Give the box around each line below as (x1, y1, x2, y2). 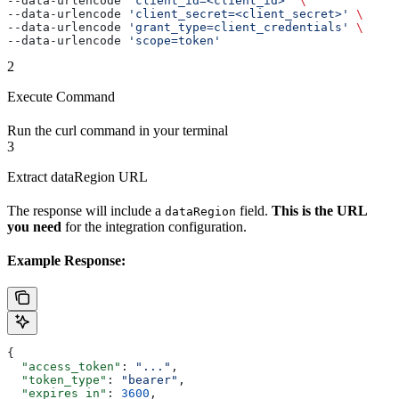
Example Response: (7, 253, 126, 269)
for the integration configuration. (61, 219, 247, 235)
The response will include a (7, 203, 165, 219)
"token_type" (7, 373, 107, 387)
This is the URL (272, 203, 367, 219)
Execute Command (7, 89, 115, 105)
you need (7, 219, 61, 235)
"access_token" (7, 360, 121, 374)
